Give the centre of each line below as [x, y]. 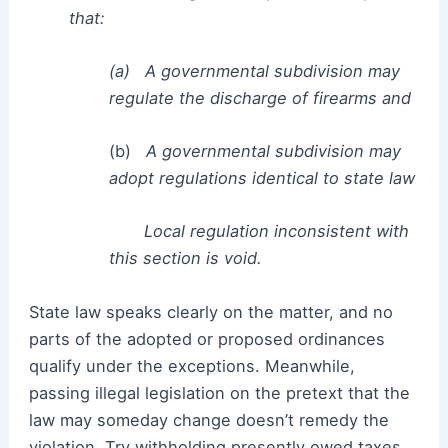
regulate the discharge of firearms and [259, 97]
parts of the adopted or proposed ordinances [206, 338]
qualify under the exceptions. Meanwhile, [191, 365]
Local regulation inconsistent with [258, 231]
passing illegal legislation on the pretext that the [219, 392]
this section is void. [185, 258]
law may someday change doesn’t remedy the [208, 419]
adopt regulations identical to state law [261, 178]
